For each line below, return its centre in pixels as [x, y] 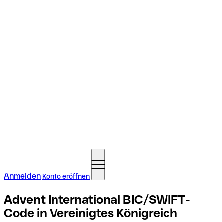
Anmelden [22, 176]
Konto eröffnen [66, 176]
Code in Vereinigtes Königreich [91, 213]
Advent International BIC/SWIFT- [97, 199]
